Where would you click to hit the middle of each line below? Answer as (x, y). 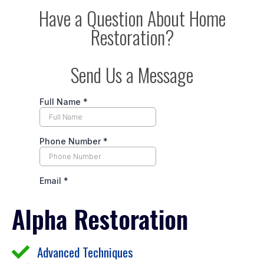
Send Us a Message (132, 75)
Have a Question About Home (132, 18)
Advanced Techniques (85, 252)
